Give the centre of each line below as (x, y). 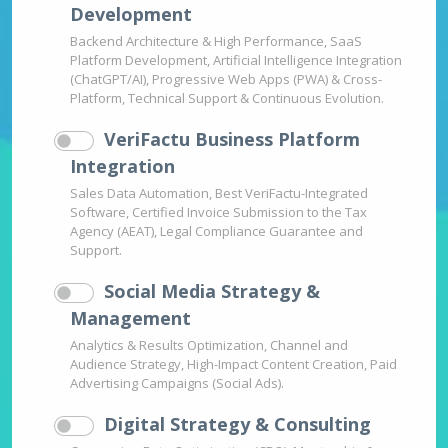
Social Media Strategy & (212, 291)
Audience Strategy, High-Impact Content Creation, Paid (233, 364)
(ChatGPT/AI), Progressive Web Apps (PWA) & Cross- (226, 79)
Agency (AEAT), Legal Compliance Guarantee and (216, 231)
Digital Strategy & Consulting (237, 424)
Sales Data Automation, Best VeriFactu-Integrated (219, 193)
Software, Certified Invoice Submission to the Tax (218, 212)
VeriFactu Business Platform (232, 139)
